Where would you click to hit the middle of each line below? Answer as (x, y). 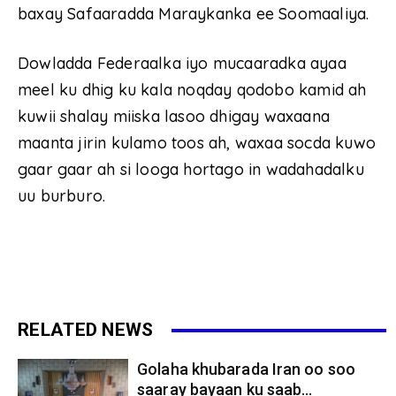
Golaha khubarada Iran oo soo (246, 369)
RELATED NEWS (86, 330)
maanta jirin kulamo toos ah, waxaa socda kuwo (197, 143)
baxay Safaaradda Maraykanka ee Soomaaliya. (194, 14)
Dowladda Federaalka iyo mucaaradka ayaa (182, 64)
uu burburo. (62, 196)
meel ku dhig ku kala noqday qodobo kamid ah (192, 90)
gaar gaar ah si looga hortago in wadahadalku (191, 170)
